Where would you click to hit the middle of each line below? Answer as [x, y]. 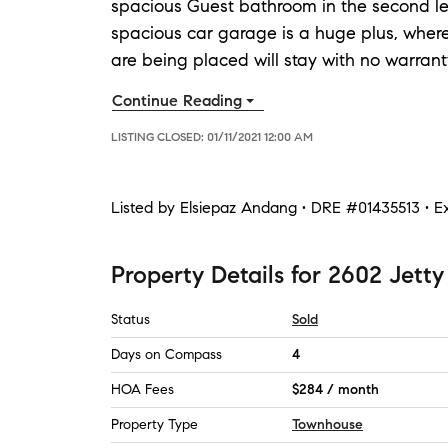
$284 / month [335, 389]
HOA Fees [142, 389]
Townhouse [327, 424]
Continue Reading [177, 100]
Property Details [197, 275]
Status [130, 319]
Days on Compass [166, 354]
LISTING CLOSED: [159, 136]
